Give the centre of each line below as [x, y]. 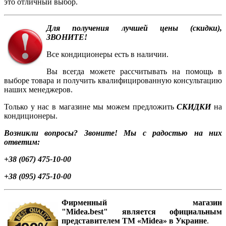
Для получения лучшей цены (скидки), [134, 28]
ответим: [24, 142]
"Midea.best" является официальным [142, 212]
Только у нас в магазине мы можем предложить [91, 107]
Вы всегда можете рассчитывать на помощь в [134, 72]
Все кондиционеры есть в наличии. [107, 54]
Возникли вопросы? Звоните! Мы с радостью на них [113, 133]
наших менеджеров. [38, 90]
